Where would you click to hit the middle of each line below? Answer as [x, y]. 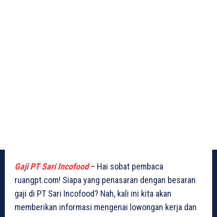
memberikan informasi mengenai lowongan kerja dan [106, 207]
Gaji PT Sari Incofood [52, 167]
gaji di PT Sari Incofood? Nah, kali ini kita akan [93, 194]
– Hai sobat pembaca [126, 167]
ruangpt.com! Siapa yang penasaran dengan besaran [105, 180]
